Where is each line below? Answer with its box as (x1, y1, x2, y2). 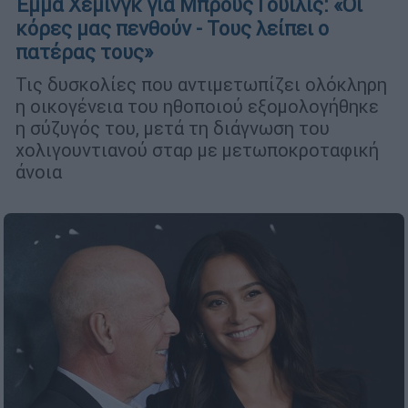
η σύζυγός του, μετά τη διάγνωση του (15, 117, 330, 140)
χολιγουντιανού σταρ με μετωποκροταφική (15, 138, 379, 162)
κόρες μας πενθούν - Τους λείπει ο (15, 16, 329, 42)
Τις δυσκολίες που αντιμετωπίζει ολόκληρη (15, 73, 387, 97)
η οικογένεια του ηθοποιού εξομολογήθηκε (15, 95, 379, 118)
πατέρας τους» (15, 40, 153, 66)
